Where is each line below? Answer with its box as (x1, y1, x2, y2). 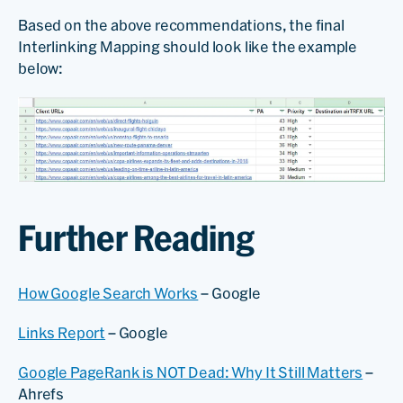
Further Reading (18, 219, 255, 259)
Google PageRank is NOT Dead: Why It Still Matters (18, 364, 363, 381)
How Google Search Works (18, 285, 199, 302)
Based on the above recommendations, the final (18, 16, 345, 33)
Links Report (18, 325, 106, 342)
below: (18, 59, 64, 76)
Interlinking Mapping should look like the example (18, 38, 358, 55)
